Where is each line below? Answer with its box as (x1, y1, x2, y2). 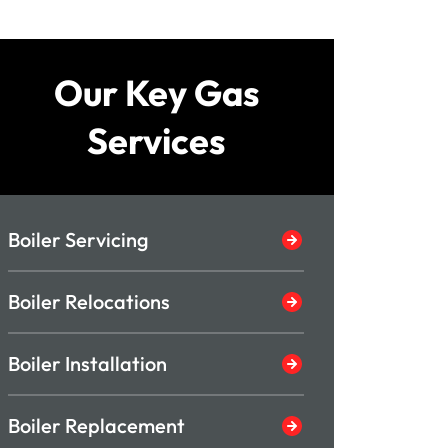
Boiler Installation (8, 351, 167, 376)
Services (87, 118, 225, 163)
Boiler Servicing (8, 227, 149, 252)
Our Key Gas (53, 70, 259, 115)
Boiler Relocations (8, 289, 170, 314)
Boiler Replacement (8, 413, 185, 438)
